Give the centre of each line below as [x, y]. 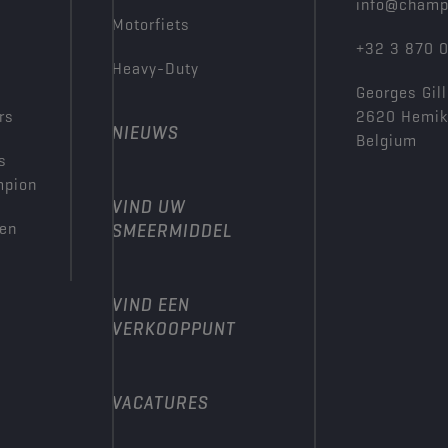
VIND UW [149, 206]
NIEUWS [145, 132]
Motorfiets [151, 24]
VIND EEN [151, 304]
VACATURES [160, 402]
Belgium [386, 140]
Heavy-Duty [155, 68]
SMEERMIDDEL [172, 230]
